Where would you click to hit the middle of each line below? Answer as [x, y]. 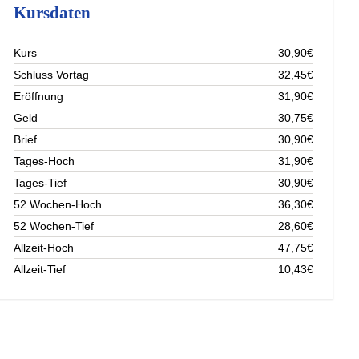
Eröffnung [39, 96]
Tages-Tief [40, 182]
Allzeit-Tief [40, 269]
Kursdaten [52, 12]
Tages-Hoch [44, 161]
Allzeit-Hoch [44, 247]
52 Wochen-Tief [54, 226]
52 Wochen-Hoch [58, 204]
